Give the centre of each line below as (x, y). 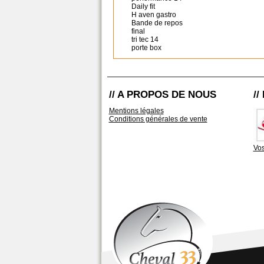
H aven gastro (154, 15)
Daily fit (143, 6)
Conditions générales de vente (158, 119)
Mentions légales (136, 111)
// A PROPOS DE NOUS (162, 95)
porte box (146, 48)
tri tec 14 (145, 39)
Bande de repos (157, 23)
